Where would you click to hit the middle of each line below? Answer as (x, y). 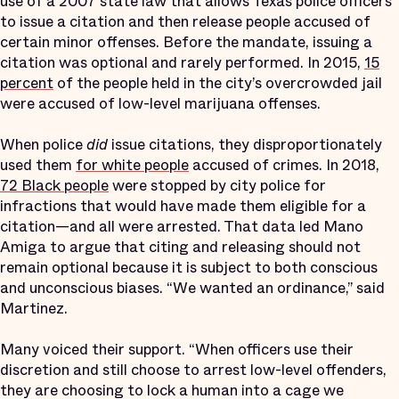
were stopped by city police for (217, 185)
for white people (132, 165)
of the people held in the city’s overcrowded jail (218, 83)
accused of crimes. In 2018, (284, 165)
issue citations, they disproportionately (245, 144)
